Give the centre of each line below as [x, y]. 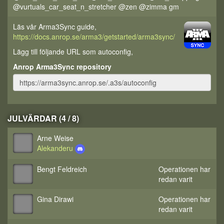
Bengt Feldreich [62, 169]
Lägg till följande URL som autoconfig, [73, 51]
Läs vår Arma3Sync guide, [55, 26]
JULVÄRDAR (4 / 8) [43, 118]
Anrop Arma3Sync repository [62, 66]
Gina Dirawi [55, 199]
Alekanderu [56, 148]
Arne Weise [55, 138]
